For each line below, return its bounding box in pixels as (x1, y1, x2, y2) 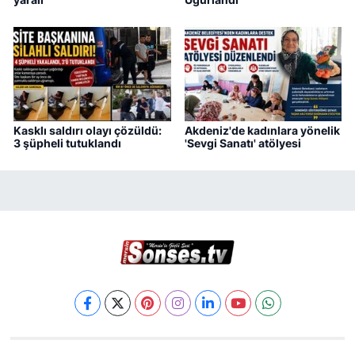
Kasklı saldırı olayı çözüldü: (13, 124, 162, 138)
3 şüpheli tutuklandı (13, 136, 121, 151)
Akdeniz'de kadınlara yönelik (184, 124, 340, 138)
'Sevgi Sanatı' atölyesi (184, 136, 301, 151)
